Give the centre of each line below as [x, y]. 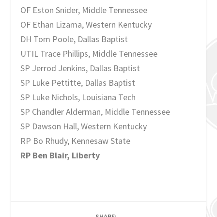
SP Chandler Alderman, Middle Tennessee [95, 112]
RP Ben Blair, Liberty [60, 155]
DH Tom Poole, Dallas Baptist [74, 39]
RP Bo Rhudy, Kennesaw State [76, 141]
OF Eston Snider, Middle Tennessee [84, 10]
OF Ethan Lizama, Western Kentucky [86, 25]
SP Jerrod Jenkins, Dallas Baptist [80, 68]
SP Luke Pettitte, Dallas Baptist [78, 83]
